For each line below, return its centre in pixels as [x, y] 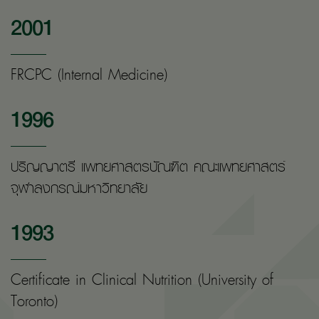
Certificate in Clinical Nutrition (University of [142, 279]
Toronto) [34, 300]
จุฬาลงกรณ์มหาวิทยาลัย [79, 187]
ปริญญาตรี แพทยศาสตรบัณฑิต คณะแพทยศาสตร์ [148, 166]
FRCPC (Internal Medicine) [89, 74]
